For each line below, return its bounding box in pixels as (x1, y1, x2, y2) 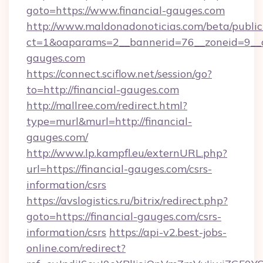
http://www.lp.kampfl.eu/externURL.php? (26, 146, 227, 160)
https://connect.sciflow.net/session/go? (26, 67, 212, 80)
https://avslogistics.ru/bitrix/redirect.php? (26, 194, 228, 207)
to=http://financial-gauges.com (26, 83, 179, 96)
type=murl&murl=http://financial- (26, 114, 192, 128)
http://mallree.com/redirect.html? (26, 99, 187, 112)
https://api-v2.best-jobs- (109, 225, 227, 239)
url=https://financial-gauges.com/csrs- (26, 162, 212, 176)
